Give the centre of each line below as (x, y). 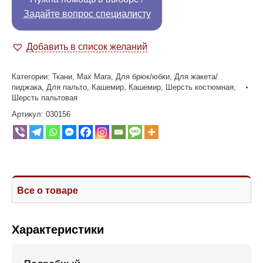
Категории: (32, 77)
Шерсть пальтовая (45, 98)
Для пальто (67, 87)
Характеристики (58, 230)
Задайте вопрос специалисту (87, 14)
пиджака (27, 87)
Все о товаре (48, 190)
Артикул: (29, 114)
